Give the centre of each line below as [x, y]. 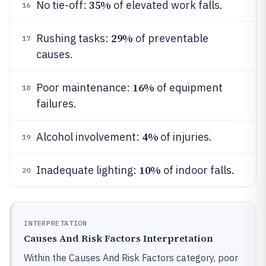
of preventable [170, 38]
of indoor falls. [197, 170]
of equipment [188, 88]
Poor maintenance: [84, 88]
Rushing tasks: [74, 38]
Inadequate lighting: [88, 170]
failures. [56, 104]
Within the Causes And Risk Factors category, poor [131, 258]
